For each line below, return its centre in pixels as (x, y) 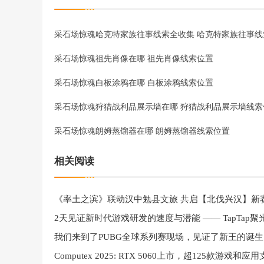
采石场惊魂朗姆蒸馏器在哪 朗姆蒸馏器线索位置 (142, 130)
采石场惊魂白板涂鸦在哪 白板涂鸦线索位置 (134, 82)
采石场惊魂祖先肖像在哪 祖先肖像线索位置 (134, 58)
